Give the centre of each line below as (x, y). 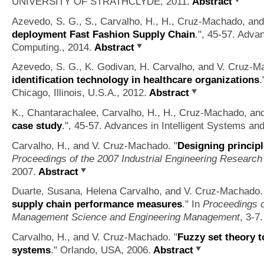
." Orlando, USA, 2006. (101, 250)
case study (37, 125)
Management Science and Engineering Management (126, 217)
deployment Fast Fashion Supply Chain (103, 34)
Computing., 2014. (52, 47)
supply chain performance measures (97, 204)
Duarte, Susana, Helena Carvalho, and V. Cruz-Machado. (137, 191)
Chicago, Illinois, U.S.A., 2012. (79, 93)
